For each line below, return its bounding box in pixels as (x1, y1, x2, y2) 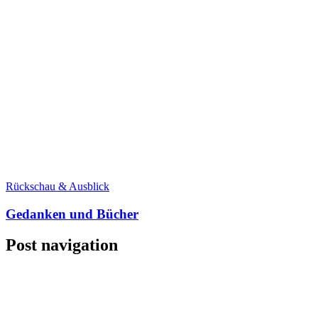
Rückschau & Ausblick (6, 180, 109, 192)
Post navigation (6, 236, 118, 255)
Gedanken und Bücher (6, 206, 138, 221)
